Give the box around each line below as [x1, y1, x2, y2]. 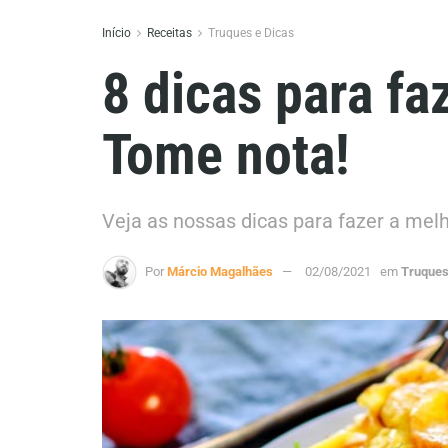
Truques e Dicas [208, 26, 294, 40]
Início [102, 26, 131, 40]
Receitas [147, 26, 192, 40]
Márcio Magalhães [167, 264, 273, 280]
